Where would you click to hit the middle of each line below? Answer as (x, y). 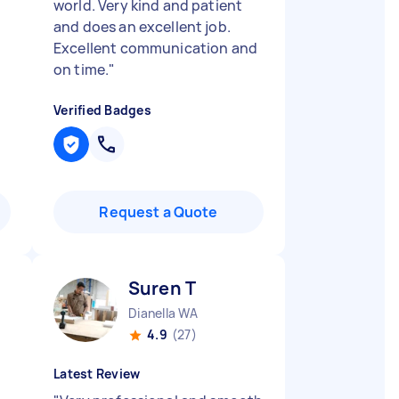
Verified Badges (102, 110)
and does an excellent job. (142, 27)
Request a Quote (159, 212)
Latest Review (97, 374)
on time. (81, 69)
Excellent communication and (156, 48)
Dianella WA (163, 313)
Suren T (163, 288)
